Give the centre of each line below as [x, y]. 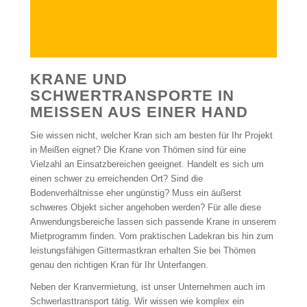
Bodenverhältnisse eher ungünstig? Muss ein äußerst [135, 193]
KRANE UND [78, 79]
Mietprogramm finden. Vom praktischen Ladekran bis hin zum [151, 236]
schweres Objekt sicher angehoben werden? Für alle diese [145, 208]
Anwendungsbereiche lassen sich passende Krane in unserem [153, 222]
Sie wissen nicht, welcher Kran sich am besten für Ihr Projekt [151, 136]
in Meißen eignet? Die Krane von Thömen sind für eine [138, 150]
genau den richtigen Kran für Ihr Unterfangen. [119, 265]
